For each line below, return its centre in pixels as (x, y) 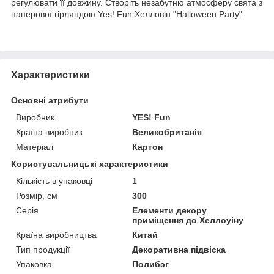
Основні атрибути (50, 100)
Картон (148, 146)
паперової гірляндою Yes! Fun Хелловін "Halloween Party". (128, 14)
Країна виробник (49, 132)
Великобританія (167, 132)
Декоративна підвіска (179, 249)
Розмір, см (37, 195)
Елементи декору (170, 210)
